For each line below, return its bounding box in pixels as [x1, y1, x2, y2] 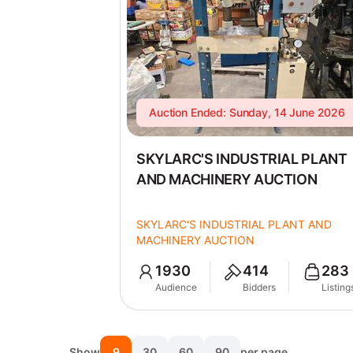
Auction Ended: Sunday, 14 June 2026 [148, 106, 346, 119]
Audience [154, 281, 197, 293]
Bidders [242, 281, 276, 293]
